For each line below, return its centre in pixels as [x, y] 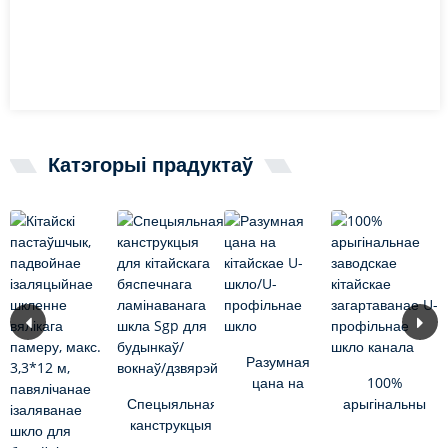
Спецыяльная [172, 403]
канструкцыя [170, 424]
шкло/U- [277, 424]
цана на [277, 382]
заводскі [384, 424]
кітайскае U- [277, 403]
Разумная [277, 361]
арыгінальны [384, 403]
